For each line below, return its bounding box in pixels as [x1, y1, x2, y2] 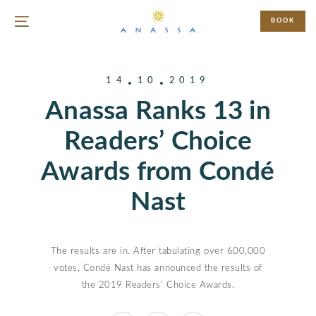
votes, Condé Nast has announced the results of [54, 264, 262, 273]
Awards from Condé [41, 159, 275, 185]
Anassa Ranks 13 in [45, 98, 271, 124]
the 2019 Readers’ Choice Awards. [81, 281, 235, 290]
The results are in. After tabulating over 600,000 [50, 247, 266, 256]
